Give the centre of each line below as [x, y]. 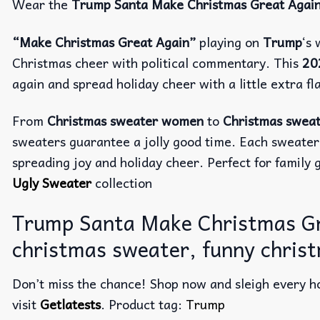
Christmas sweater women [127, 121]
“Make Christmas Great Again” [104, 41]
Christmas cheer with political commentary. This [157, 62]
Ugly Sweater [52, 183]
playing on [229, 41]
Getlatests [70, 304]
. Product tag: [143, 304]
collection [122, 183]
